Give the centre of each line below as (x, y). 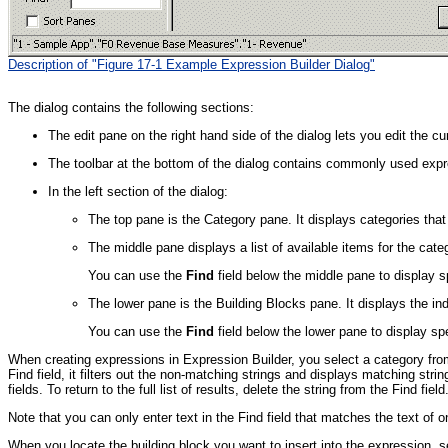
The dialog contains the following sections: (131, 108)
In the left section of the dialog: (138, 192)
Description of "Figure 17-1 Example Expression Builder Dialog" (191, 65)
